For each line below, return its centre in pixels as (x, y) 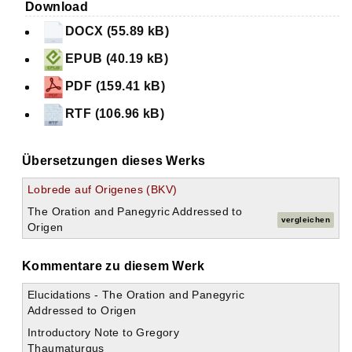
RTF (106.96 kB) (115, 114)
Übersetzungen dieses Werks (114, 161)
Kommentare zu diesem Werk (113, 266)
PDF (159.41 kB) (115, 86)
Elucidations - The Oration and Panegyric (136, 295)
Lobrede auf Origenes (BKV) (103, 190)
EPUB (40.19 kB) (117, 59)
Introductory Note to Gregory (104, 333)
